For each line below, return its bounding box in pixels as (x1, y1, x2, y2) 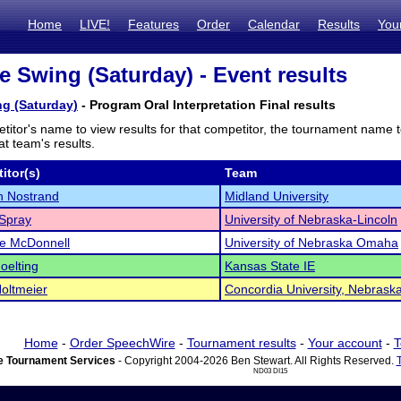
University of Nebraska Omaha (225, 235, 398, 250)
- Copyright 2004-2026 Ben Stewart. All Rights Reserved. (115, 354, 397, 367)
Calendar (248, 17, 300, 31)
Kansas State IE (225, 259, 315, 273)
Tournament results (186, 336, 296, 350)
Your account (307, 336, 382, 350)
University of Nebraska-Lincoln (225, 212, 397, 226)
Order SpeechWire (69, 336, 175, 350)
